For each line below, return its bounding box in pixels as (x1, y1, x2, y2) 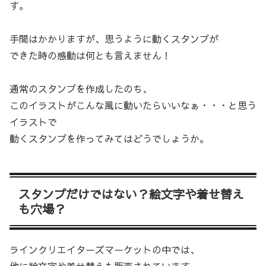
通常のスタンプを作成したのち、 (9, 81, 152, 95)
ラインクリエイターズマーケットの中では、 (9, 243, 199, 256)
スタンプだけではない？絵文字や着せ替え (18, 185, 244, 202)
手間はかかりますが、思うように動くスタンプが (9, 31, 218, 45)
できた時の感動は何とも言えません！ (9, 48, 171, 62)
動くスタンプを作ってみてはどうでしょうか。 (9, 131, 209, 145)
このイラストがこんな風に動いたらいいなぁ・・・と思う (9, 98, 256, 112)
